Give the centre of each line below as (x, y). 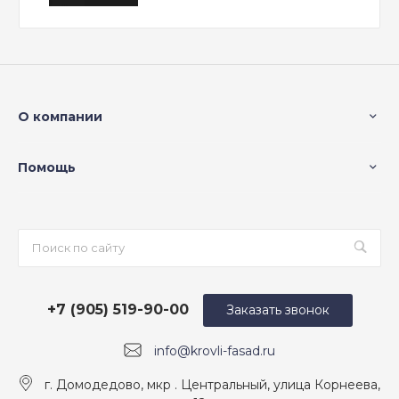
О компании (60, 116)
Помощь (47, 167)
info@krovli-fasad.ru (215, 350)
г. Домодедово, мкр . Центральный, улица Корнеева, (212, 384)
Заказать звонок (277, 309)
